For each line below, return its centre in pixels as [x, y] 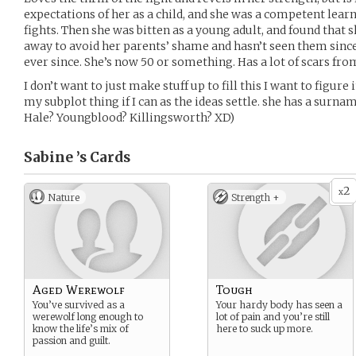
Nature [64, 197]
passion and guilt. [72, 341]
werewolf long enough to [88, 317]
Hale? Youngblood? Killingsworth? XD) [129, 118]
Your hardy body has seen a [279, 305]
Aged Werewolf [79, 290]
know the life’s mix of [81, 329]
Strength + [255, 197]
